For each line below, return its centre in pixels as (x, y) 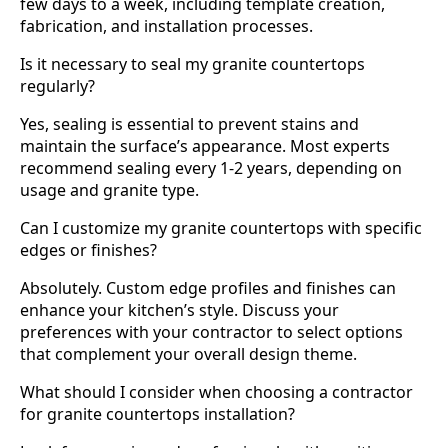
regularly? (57, 86)
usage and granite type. (109, 190)
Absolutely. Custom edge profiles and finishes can (208, 288)
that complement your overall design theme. (188, 354)
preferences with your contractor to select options (211, 332)
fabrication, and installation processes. (166, 26)
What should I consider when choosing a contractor (216, 392)
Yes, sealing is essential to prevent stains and (189, 124)
